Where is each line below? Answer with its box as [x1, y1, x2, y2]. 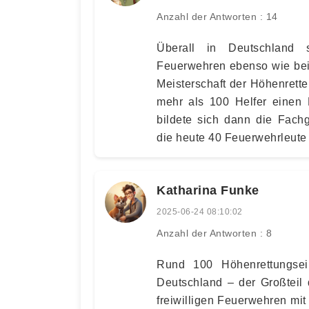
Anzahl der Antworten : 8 [157, 228, 272, 239]
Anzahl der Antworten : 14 [157, 11, 278, 22]
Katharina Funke [157, 183, 259, 197]
